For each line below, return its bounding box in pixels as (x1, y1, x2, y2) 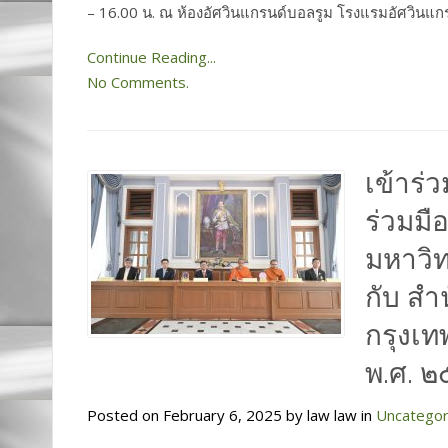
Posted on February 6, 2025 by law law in (87, 404, 376, 425)
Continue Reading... (87, 46, 216, 67)
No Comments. (87, 71, 189, 92)
